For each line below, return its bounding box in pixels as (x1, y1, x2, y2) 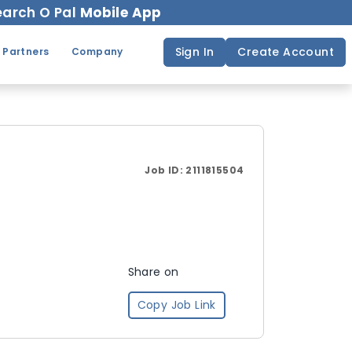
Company (71, 45, 123, 58)
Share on (127, 264, 179, 280)
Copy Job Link (137, 297, 216, 313)
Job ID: (145, 163, 186, 177)
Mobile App (79, 2, 162, 22)
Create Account (237, 43, 334, 60)
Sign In (174, 43, 214, 60)
